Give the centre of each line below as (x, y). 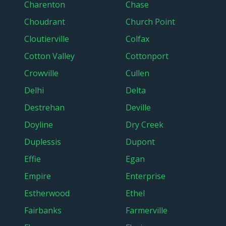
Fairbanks (43, 210)
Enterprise (146, 176)
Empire (38, 176)
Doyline (39, 125)
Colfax (137, 39)
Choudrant (45, 22)
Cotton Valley (49, 56)
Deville (138, 107)
